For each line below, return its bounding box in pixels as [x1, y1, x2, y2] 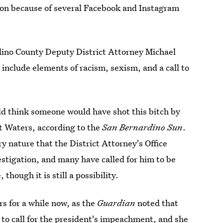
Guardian [97, 197, 136, 209]
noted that [135, 197, 179, 209]
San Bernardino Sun [102, 121, 183, 133]
